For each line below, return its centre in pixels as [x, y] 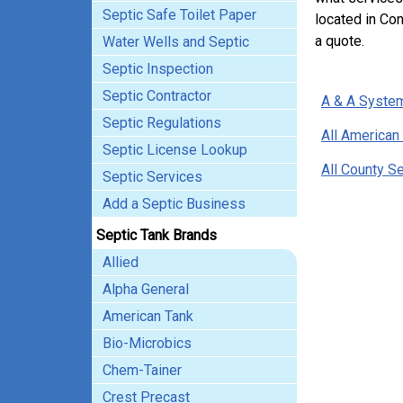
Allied [121, 262]
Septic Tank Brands [157, 235]
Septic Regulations [162, 123]
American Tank [148, 316]
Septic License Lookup [175, 150]
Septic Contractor [157, 96]
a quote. [340, 41]
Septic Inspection [158, 69]
